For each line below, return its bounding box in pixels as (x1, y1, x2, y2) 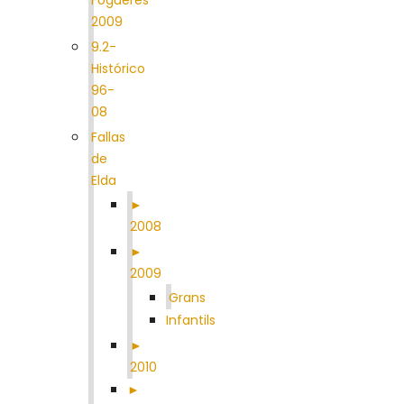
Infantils (166, 310, 216, 329)
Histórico (91, 59, 145, 78)
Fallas (91, 127, 125, 146)
